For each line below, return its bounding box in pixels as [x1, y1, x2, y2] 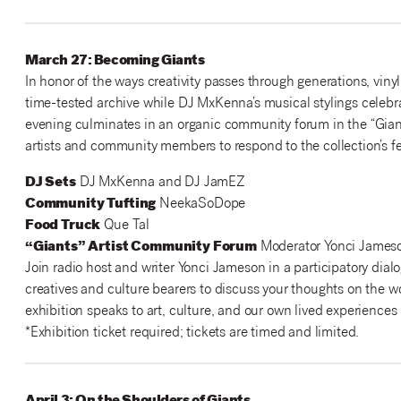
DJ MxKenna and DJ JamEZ [75, 175, 245, 192]
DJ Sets [24, 175, 76, 192]
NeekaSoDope [156, 197, 246, 213]
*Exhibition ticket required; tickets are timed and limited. [24, 326, 360, 342]
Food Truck [24, 218, 101, 235]
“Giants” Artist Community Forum [24, 240, 257, 256]
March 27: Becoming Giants [24, 54, 205, 70]
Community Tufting [24, 197, 157, 213]
